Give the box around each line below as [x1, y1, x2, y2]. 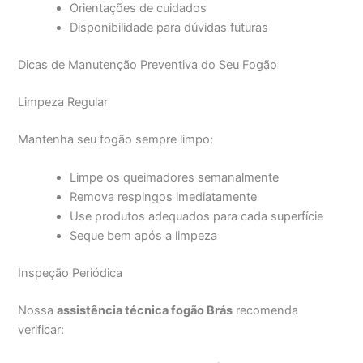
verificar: [18, 322, 65, 337]
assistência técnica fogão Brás [57, 302, 233, 318]
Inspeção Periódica [18, 266, 123, 281]
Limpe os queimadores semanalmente [70, 170, 280, 186]
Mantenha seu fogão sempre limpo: [18, 131, 214, 147]
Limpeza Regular [18, 94, 109, 109]
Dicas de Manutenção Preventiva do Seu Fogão [18, 58, 278, 73]
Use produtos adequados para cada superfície [70, 209, 324, 224]
